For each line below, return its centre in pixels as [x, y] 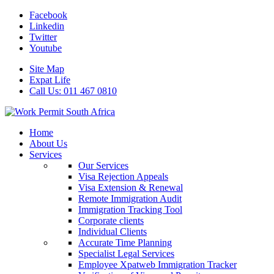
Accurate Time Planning [125, 243]
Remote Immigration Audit [130, 198]
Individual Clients [113, 231]
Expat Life [50, 80]
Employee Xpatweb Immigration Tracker [157, 265]
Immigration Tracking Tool [130, 209]
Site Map [47, 69]
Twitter [43, 37]
